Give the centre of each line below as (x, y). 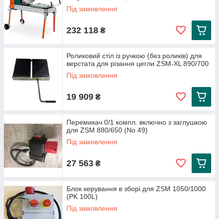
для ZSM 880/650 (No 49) (107, 130)
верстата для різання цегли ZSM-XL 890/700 (138, 64)
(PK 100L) (82, 197)
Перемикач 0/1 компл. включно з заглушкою (137, 122)
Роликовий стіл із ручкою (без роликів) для (134, 56)
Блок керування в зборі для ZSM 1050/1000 (136, 189)
